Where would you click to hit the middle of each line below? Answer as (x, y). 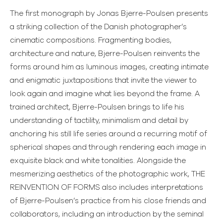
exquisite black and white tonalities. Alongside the (98, 161)
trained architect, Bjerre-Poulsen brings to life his (97, 107)
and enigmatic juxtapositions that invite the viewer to (103, 80)
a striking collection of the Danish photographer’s (98, 27)
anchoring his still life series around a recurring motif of (109, 134)
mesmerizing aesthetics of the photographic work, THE (108, 174)
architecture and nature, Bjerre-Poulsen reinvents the (105, 54)
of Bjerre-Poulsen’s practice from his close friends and (108, 201)
